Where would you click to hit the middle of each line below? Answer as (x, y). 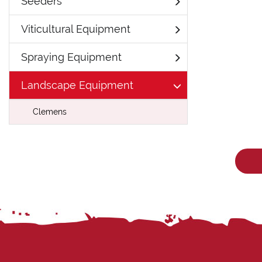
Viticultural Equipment (76, 29)
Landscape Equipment (77, 85)
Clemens (50, 112)
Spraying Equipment (71, 57)
